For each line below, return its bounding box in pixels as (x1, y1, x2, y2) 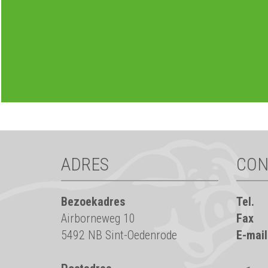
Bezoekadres (61, 194, 125, 209)
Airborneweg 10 (61, 211, 135, 226)
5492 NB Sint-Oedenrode (61, 228, 177, 242)
